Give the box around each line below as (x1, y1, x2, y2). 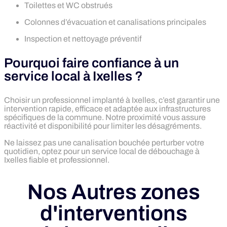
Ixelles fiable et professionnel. (4, 155, 109, 164)
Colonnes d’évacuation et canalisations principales (24, 17, 206, 26)
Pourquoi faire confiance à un (4, 55, 179, 70)
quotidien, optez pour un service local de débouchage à (4, 146, 200, 156)
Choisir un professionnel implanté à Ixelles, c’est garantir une (4, 95, 220, 104)
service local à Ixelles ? (4, 68, 143, 83)
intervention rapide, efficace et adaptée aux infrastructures (4, 104, 211, 113)
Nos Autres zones (27, 180, 200, 204)
